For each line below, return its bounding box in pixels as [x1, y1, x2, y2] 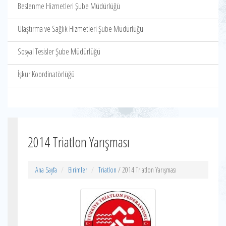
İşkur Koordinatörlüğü [18, 69, 75, 80]
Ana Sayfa [35, 165, 57, 175]
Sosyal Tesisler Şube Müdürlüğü [18, 46, 100, 57]
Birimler [68, 165, 87, 175]
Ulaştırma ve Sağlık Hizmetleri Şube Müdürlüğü [18, 23, 143, 34]
